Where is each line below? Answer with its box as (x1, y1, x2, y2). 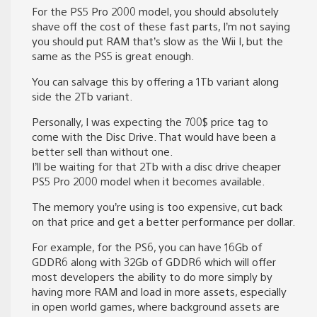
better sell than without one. (32, 144, 173, 158)
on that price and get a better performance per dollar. (32, 214, 295, 229)
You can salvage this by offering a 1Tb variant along (32, 74, 279, 88)
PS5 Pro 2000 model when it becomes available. (32, 174, 265, 188)
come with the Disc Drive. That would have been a (32, 129, 276, 144)
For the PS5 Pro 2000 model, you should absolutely (32, 4, 279, 18)
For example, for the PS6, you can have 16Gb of (32, 240, 263, 254)
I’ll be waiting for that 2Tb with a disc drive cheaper (32, 159, 281, 173)
